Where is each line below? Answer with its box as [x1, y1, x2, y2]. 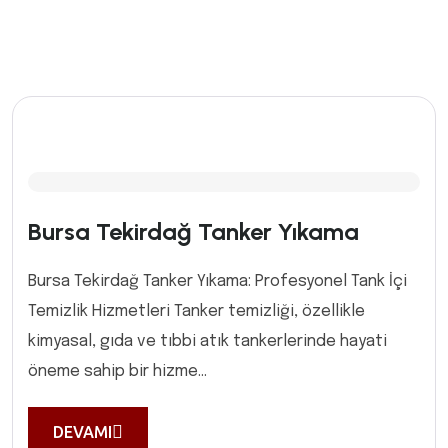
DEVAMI [53, 423, 112, 441]
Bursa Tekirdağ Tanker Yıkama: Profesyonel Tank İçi [28, 273, 407, 290]
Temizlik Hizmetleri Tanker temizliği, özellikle [28, 303, 365, 320]
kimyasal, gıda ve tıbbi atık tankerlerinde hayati [28, 333, 387, 350]
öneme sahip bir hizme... [28, 363, 207, 380]
